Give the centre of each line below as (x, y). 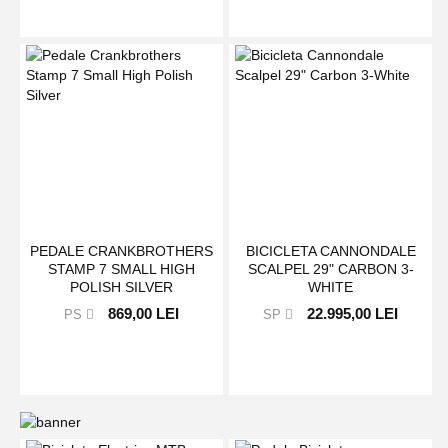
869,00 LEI (144, 314)
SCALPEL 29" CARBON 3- (330, 269)
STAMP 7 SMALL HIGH (122, 269)
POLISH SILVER (122, 287)
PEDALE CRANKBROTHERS (122, 251)
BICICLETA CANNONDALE (330, 251)
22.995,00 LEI (353, 314)
